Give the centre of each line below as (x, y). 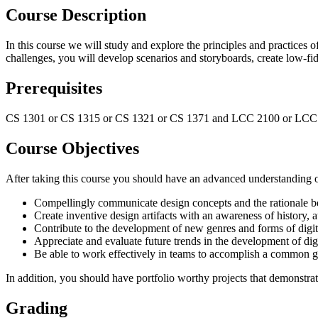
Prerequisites (54, 88)
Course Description (76, 15)
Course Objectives (72, 149)
